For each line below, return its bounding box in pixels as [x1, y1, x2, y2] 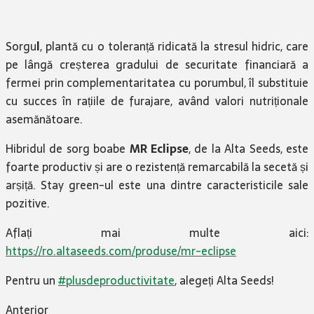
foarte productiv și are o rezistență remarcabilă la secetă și [6, 157, 308, 176]
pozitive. [6, 193, 50, 212]
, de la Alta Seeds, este [189, 139, 309, 158]
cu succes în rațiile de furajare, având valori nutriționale [6, 91, 308, 110]
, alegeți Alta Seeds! [175, 271, 274, 289]
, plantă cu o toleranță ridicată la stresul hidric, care [40, 36, 308, 55]
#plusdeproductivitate [58, 271, 175, 289]
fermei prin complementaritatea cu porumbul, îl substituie [6, 73, 308, 92]
